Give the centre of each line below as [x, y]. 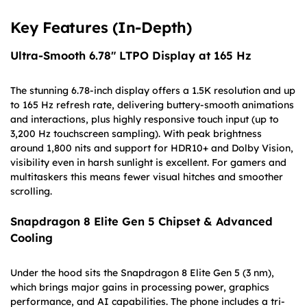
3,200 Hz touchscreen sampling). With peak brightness [136, 133]
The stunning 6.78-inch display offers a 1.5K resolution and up [153, 90]
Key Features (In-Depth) [101, 27]
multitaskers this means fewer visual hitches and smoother [147, 176]
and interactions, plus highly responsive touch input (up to [145, 119]
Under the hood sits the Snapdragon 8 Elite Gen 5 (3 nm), [142, 273]
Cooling [32, 238]
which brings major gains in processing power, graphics [140, 287]
